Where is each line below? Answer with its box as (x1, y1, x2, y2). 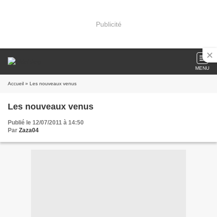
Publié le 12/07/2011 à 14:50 (8, 119, 84, 126)
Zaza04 (19, 127, 39, 134)
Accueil (8, 81, 24, 86)
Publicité (95, 20, 122, 28)
